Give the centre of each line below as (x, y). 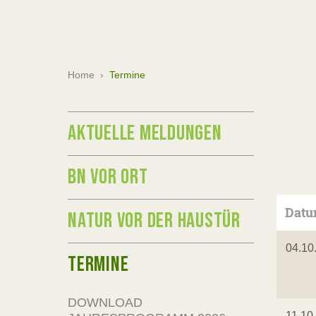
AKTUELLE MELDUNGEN (145, 133)
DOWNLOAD (105, 303)
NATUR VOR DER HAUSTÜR (154, 221)
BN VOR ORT (108, 177)
